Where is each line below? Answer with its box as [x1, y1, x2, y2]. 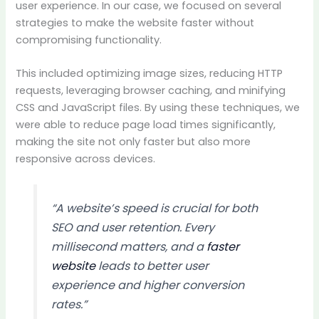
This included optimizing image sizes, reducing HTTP [16, 66, 283, 81]
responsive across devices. [16, 152, 156, 167]
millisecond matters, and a [51, 239, 206, 256]
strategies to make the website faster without [16, 15, 255, 30]
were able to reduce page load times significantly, [16, 117, 276, 132]
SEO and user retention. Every [51, 219, 214, 236]
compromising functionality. [16, 32, 162, 47]
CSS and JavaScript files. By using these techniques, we [16, 100, 300, 115]
